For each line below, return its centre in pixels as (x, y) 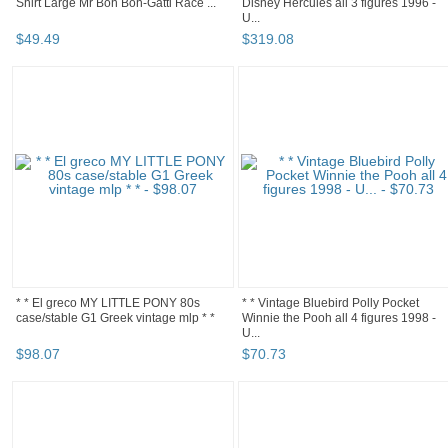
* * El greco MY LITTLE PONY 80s (108, 303)
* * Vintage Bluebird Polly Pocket (330, 303)
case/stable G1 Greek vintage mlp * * (115, 318)
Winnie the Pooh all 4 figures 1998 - (339, 318)
